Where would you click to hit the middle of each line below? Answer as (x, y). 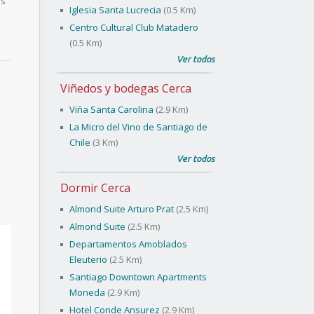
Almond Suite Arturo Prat (122, 209)
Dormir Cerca (95, 188)
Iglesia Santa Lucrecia (115, 10)
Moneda (87, 292)
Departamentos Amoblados (128, 244)
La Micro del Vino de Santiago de (138, 127)
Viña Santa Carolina (111, 109)
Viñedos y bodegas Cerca (126, 88)
